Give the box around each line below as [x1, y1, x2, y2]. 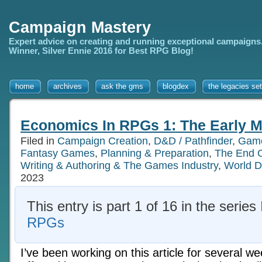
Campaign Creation [57, 135, 148, 147]
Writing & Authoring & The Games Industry [20, 159, 218, 171]
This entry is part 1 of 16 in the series [27, 198, 260, 214]
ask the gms [101, 82, 143, 91]
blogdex [163, 82, 189, 91]
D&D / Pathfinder [154, 135, 232, 147]
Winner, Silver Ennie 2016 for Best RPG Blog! [9, 46, 194, 56]
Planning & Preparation [101, 147, 209, 159]
